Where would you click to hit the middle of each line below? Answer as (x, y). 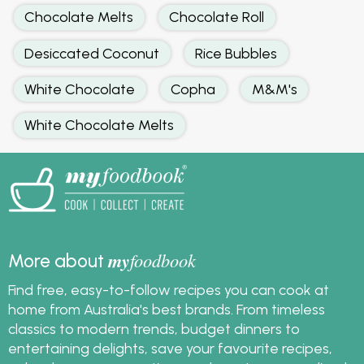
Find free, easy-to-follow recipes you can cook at (169, 289)
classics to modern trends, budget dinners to (154, 328)
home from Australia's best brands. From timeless (167, 309)
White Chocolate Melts (100, 125)
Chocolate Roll (217, 17)
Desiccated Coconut (92, 53)
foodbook (163, 260)
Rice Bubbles (236, 53)
